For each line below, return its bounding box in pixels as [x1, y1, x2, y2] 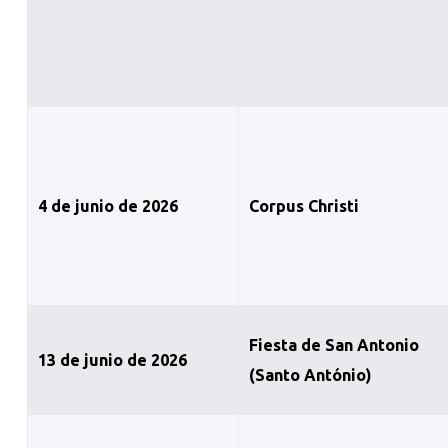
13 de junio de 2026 [37, 351, 187, 370]
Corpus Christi [248, 197, 359, 216]
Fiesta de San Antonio [248, 336, 419, 355]
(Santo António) [248, 366, 372, 385]
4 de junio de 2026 [37, 197, 178, 216]
